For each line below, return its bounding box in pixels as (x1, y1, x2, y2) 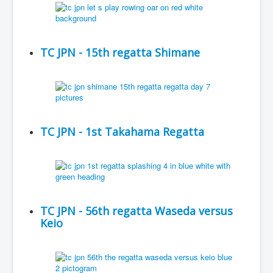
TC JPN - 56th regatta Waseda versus (40, 204, 233, 218)
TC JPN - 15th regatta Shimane (40, 45, 200, 60)
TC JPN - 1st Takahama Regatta (40, 124, 204, 139)
